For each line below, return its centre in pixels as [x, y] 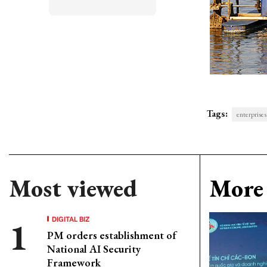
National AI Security [94, 249]
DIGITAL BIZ [71, 218]
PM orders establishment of [112, 235]
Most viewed [73, 188]
